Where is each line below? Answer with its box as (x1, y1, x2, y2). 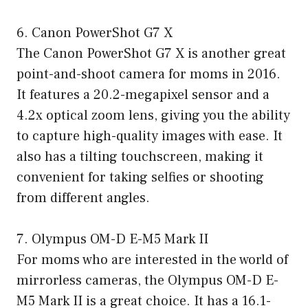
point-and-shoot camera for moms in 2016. (16, 65, 280, 84)
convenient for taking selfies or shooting (16, 168, 264, 187)
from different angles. (16, 189, 150, 208)
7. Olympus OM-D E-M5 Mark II (16, 230, 208, 249)
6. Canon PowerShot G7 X (16, 24, 173, 43)
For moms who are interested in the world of (16, 251, 288, 269)
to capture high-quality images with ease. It (16, 127, 283, 146)
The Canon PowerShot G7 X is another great (16, 45, 286, 63)
